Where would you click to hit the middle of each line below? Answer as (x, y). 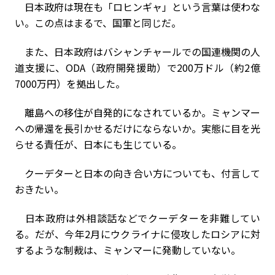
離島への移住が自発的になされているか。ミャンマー (137, 112)
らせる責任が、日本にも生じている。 (98, 144)
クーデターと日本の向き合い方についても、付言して (137, 173)
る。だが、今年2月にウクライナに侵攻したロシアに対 (137, 234)
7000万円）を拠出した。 (70, 83)
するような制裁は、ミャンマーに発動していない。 (128, 250)
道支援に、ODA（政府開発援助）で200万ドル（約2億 (137, 68)
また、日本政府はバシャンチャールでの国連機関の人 (137, 52)
